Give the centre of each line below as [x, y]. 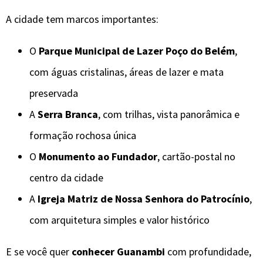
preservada [54, 93]
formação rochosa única [83, 135]
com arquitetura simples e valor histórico [119, 220]
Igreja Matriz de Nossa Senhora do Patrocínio [144, 198]
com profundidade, [208, 251]
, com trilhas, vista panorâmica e [169, 114]
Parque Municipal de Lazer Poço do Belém [137, 50]
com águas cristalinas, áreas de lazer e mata [127, 72]
